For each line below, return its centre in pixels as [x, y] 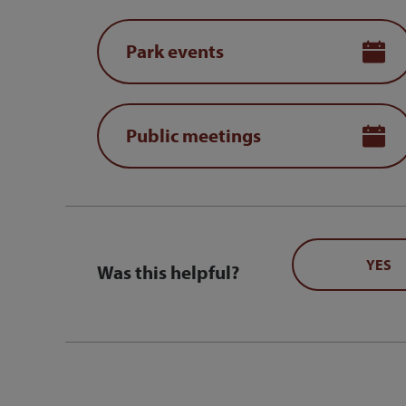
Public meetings [193, 135]
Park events [175, 51]
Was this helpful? [168, 271]
